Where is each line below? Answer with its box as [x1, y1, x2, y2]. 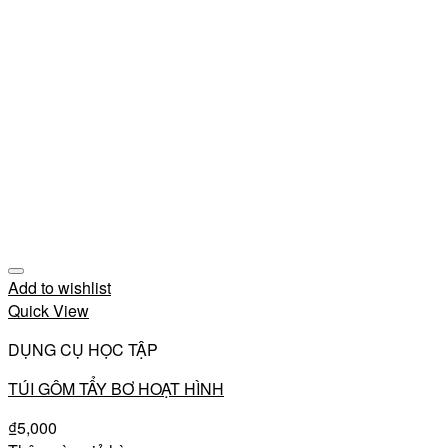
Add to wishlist [8, 276, 111, 299]
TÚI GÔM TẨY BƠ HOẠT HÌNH [8, 377, 224, 400]
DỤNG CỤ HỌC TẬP [8, 338, 158, 361]
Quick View [8, 299, 89, 322]
